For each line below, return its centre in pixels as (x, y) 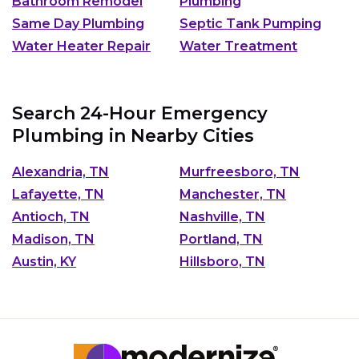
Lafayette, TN (58, 194)
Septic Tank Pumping (250, 24)
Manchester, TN (233, 194)
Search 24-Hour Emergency (140, 114)
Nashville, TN (222, 216)
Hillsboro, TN (222, 261)
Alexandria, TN (61, 171)
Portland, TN (221, 239)
